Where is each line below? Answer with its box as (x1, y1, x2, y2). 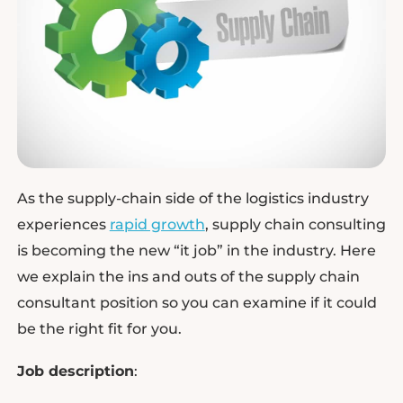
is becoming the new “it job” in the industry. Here (16, 241, 376, 259)
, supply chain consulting (204, 215, 386, 233)
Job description (16, 363, 134, 381)
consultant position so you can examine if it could (16, 293, 377, 311)
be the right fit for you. (16, 319, 182, 337)
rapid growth (109, 215, 205, 233)
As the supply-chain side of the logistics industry (16, 189, 369, 207)
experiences (16, 215, 110, 233)
